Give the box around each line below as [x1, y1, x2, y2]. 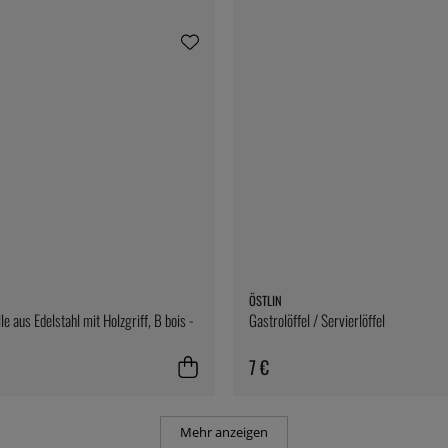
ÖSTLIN [249, 291, 282, 311]
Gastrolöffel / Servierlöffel [249, 309, 385, 332]
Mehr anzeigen [180, 423, 268, 441]
